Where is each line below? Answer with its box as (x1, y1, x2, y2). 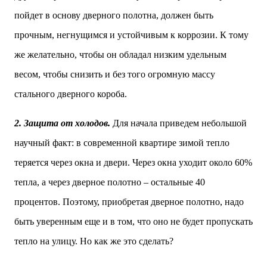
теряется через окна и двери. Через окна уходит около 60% (14, 157, 252, 167)
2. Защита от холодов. (14, 118, 110, 128)
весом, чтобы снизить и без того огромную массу (14, 69, 215, 79)
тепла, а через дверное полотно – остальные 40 (14, 177, 205, 187)
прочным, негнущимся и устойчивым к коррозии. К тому (14, 30, 249, 40)
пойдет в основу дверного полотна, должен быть (14, 10, 213, 20)
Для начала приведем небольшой (110, 118, 247, 128)
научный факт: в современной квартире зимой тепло (14, 138, 229, 148)
